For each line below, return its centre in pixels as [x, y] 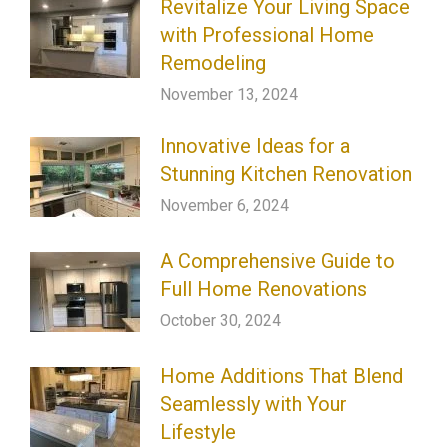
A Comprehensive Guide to [277, 260]
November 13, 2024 [229, 94]
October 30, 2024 [220, 320]
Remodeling [213, 62]
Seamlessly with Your [253, 403]
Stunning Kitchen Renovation [286, 173]
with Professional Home [267, 34]
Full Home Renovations [263, 288]
